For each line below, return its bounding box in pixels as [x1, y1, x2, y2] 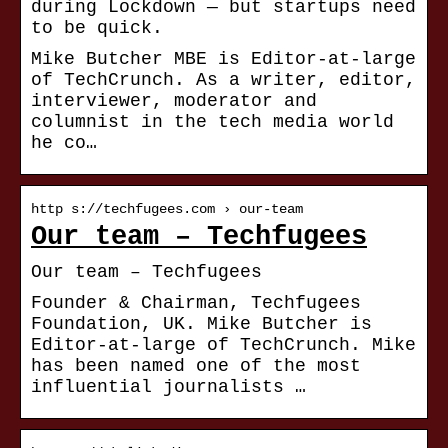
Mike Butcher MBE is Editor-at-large [31, 49, 416, 70]
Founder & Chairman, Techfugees [31, 293, 361, 314]
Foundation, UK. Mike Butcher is [31, 314, 372, 335]
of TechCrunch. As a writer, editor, [31, 70, 416, 91]
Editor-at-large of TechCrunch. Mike [31, 335, 416, 356]
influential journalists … [31, 377, 306, 398]
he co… [31, 133, 97, 154]
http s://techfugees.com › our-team [31, 201, 303, 218]
